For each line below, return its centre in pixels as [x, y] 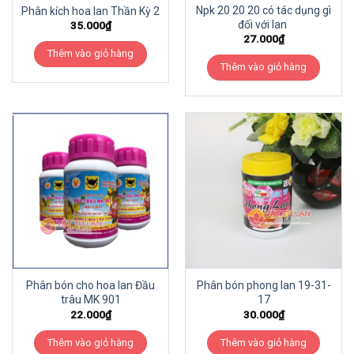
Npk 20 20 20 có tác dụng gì [264, 11]
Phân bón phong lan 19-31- [264, 286]
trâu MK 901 [90, 300]
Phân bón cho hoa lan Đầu [90, 286]
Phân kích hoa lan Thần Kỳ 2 [90, 11]
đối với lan [264, 25]
